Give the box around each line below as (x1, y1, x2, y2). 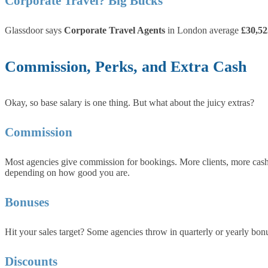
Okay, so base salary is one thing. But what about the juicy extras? (5, 98, 254, 108)
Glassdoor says (5, 25, 64, 36)
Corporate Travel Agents (64, 25, 165, 36)
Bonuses (5, 195, 49, 210)
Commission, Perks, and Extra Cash (5, 57, 246, 75)
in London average (165, 25, 241, 36)
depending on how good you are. (5, 167, 130, 178)
